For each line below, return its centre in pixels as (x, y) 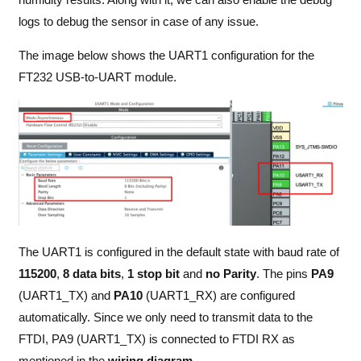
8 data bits (91, 273)
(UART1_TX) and (66, 295)
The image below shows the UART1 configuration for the (166, 55)
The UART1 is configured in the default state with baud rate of (178, 251)
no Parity (230, 273)
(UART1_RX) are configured (220, 295)
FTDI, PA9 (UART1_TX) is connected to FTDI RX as (156, 338)
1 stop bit (153, 273)
